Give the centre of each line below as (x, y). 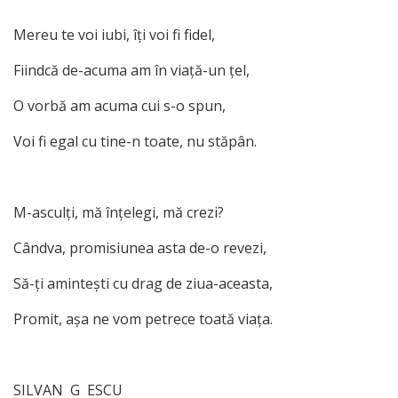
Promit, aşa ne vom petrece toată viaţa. (143, 318)
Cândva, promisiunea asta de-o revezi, (140, 247)
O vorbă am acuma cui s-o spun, (119, 105)
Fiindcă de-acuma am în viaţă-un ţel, (131, 70)
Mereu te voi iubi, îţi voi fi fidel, (114, 34)
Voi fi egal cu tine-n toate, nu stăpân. (135, 141)
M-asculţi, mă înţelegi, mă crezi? (119, 212)
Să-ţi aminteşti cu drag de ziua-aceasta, (143, 283)
